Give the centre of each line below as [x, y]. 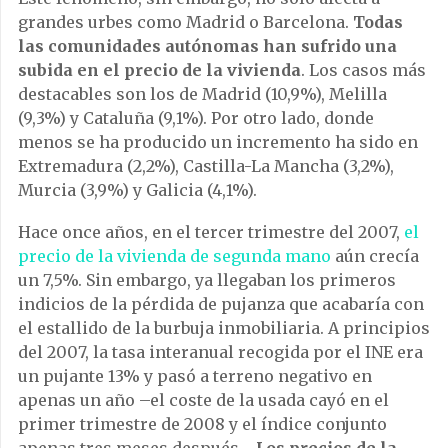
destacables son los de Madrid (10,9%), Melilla [202, 94]
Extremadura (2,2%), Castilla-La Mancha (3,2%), [206, 166]
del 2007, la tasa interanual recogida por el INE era [220, 352]
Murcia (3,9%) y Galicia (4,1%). [137, 190]
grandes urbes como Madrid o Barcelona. [185, 22]
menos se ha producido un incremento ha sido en [218, 142]
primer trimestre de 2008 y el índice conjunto [202, 424]
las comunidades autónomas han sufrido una [207, 46]
